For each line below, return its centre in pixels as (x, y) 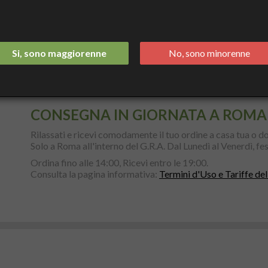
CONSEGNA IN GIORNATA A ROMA (148, 114)
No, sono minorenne (209, 53)
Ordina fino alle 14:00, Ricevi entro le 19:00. (119, 162)
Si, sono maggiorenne (59, 53)
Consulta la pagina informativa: (95, 173)
